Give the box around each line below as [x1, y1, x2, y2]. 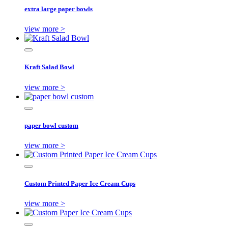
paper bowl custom [24, 121, 78, 129]
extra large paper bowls [24, 5, 93, 13]
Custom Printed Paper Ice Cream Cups [24, 180, 135, 188]
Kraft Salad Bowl [24, 63, 74, 71]
